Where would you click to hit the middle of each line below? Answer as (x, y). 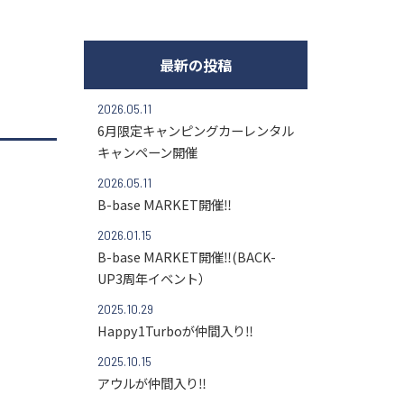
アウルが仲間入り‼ (151, 382)
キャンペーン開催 (147, 151)
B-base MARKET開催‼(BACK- (186, 256)
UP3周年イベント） (154, 278)
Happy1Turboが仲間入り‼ (175, 330)
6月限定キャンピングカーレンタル (195, 130)
